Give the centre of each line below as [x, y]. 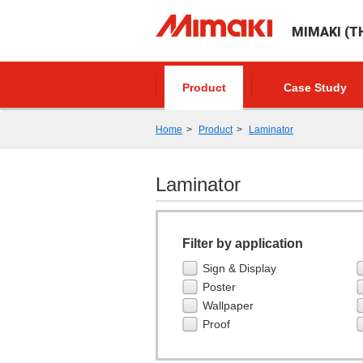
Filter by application [243, 243]
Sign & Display [239, 268]
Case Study [315, 88]
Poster [219, 287]
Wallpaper [228, 305]
